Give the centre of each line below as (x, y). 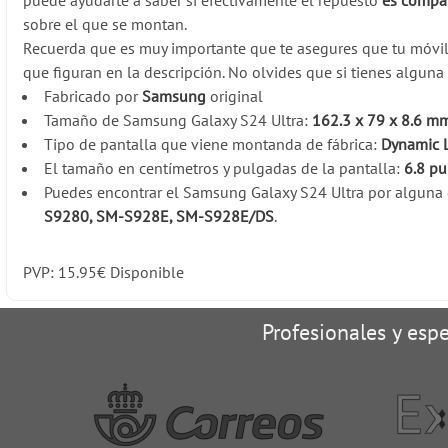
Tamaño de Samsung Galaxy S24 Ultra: (178, 120)
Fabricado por (93, 96)
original (235, 96)
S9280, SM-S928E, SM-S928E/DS (159, 216)
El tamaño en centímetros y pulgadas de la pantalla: (224, 168)
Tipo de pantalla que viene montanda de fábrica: (213, 144)
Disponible (145, 272)
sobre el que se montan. (105, 24)
